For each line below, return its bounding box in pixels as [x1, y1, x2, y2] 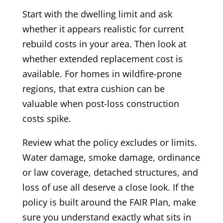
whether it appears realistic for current [22, 22, 184, 35]
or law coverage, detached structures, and [22, 166, 198, 178]
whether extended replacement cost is [22, 52, 183, 65]
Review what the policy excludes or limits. [22, 136, 197, 148]
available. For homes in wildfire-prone [22, 67, 182, 80]
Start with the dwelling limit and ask [22, 7, 172, 20]
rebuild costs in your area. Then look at [22, 37, 186, 50]
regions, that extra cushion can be [22, 82, 165, 95]
